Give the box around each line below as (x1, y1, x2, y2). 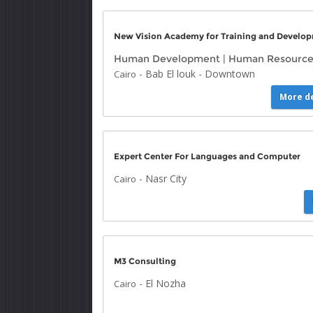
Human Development (114, 52, 220, 65)
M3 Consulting (114, 256, 176, 266)
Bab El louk (145, 67, 196, 80)
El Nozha (145, 277, 186, 290)
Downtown (205, 67, 255, 80)
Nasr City (145, 172, 187, 185)
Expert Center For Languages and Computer (114, 151, 300, 161)
